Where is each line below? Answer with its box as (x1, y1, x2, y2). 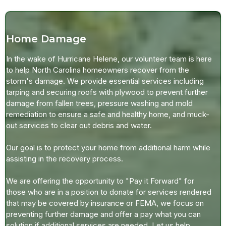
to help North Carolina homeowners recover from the (6, 65, 189, 75)
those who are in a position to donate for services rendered (6, 187, 211, 197)
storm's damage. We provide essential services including (6, 76, 204, 86)
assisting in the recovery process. (6, 153, 123, 163)
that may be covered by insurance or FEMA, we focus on (6, 198, 204, 208)
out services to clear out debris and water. (6, 120, 152, 130)
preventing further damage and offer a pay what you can (6, 209, 201, 219)
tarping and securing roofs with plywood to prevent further (6, 87, 208, 97)
